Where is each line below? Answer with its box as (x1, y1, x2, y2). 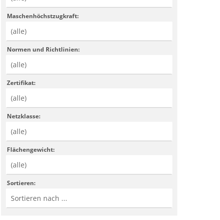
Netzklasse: (7, 111, 41, 120)
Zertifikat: (7, 78, 36, 87)
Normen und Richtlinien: (7, 45, 80, 54)
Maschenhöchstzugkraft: (7, 11, 79, 20)
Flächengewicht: (7, 145, 55, 154)
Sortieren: (7, 178, 36, 187)
